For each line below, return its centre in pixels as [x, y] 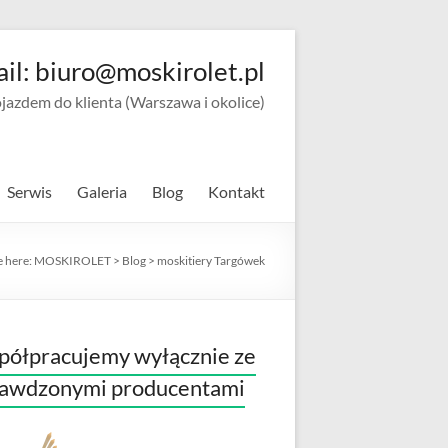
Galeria [102, 191]
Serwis [29, 191]
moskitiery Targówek [211, 260]
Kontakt [236, 191]
